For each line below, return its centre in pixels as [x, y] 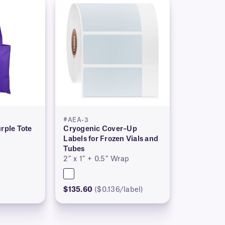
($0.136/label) [119, 190]
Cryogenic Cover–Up [100, 129]
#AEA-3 [76, 120]
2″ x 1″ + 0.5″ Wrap [96, 159]
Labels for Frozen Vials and [111, 139]
